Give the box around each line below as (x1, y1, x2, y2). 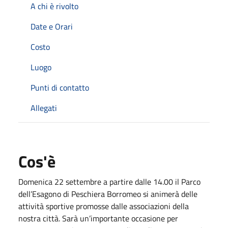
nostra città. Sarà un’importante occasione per (18, 212, 178, 224)
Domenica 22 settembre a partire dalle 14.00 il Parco (18, 175, 201, 188)
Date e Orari (31, 20, 73, 33)
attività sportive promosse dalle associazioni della (18, 199, 189, 212)
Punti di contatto (31, 81, 89, 94)
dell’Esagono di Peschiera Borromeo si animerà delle (18, 187, 197, 200)
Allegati (31, 101, 57, 114)
